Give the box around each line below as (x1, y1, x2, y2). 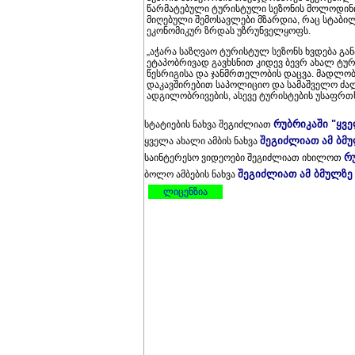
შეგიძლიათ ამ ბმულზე (238, 168, 353, 180)
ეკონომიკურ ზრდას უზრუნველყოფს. (147, 25, 311, 36)
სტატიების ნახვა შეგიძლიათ (144, 119, 273, 130)
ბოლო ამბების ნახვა (144, 169, 238, 180)
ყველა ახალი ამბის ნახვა (144, 136, 260, 147)
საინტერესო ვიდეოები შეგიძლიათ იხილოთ (144, 152, 344, 163)
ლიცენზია (163, 186, 208, 197)
